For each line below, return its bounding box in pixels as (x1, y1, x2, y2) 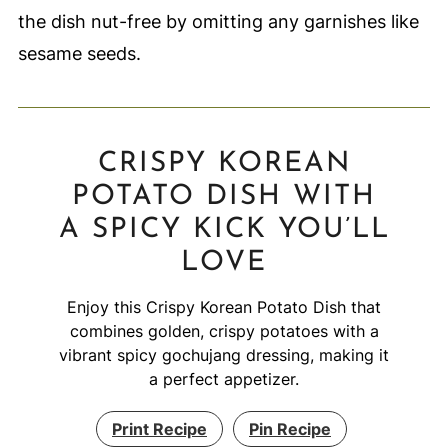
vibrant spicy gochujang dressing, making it (59, 344, 389, 365)
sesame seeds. (17, 42, 141, 64)
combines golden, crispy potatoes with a (69, 320, 379, 341)
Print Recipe (112, 418, 207, 439)
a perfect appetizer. (149, 368, 299, 389)
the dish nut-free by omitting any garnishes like (17, 10, 419, 32)
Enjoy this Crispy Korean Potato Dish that (67, 296, 381, 317)
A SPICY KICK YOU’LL (58, 215, 390, 244)
